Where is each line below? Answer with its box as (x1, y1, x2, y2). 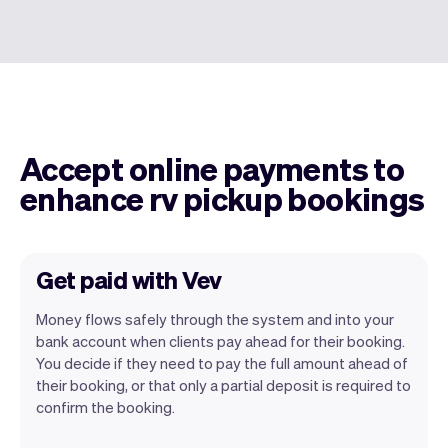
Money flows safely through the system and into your (36, 308, 394, 329)
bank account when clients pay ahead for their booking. (36, 330, 405, 351)
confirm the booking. (36, 396, 175, 417)
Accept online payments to (20, 147, 404, 188)
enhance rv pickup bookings (20, 177, 425, 218)
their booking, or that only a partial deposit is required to (36, 374, 411, 395)
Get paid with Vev (36, 263, 222, 295)
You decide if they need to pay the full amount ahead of (36, 352, 408, 373)
